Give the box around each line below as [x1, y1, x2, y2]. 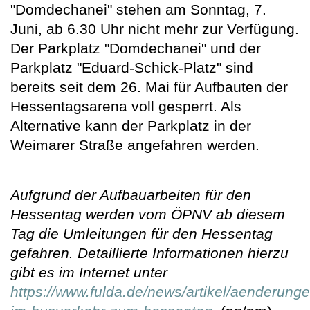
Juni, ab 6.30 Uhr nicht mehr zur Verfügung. [10, 21, 299, 37]
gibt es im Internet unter [10, 264, 167, 281]
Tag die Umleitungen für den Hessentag [10, 226, 273, 242]
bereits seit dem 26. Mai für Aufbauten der [10, 79, 288, 95]
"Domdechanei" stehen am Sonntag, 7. [10, 1, 266, 18]
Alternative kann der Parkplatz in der [10, 118, 251, 134]
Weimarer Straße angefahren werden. [10, 137, 259, 154]
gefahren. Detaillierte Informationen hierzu [10, 245, 289, 262]
